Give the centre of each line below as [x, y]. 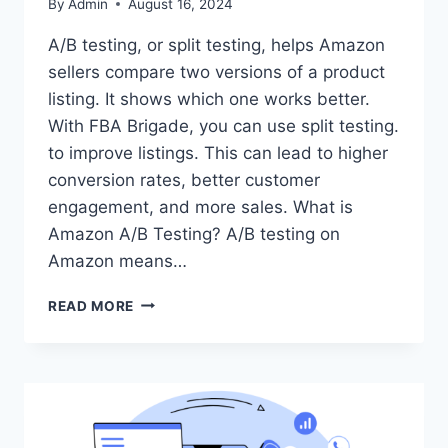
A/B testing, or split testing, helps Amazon [216, 44]
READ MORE [91, 305]
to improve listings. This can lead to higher [218, 152]
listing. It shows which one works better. [209, 98]
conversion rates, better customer [184, 179]
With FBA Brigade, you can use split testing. [223, 125]
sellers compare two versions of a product [216, 71]
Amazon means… [117, 260]
